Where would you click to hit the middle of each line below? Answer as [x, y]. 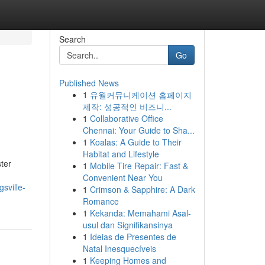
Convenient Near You [122, 177]
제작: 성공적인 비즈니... [127, 106]
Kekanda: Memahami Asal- [140, 213]
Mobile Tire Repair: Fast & [139, 166]
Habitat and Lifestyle [121, 154]
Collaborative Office [126, 118]
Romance [101, 201]
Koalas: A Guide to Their [135, 142]
